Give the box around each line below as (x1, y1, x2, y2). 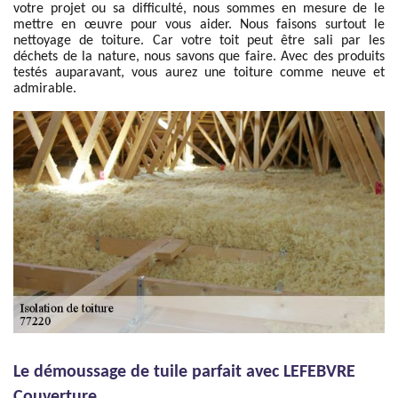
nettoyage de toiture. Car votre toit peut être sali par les (13, 34, 385, 48)
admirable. (13, 82, 76, 96)
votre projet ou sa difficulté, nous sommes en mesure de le (13, 2, 385, 16)
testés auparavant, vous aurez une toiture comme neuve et (13, 66, 385, 80)
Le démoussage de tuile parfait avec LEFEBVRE (13, 363, 355, 381)
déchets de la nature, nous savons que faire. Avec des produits (13, 50, 385, 64)
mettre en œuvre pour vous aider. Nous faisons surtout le (13, 18, 385, 32)
